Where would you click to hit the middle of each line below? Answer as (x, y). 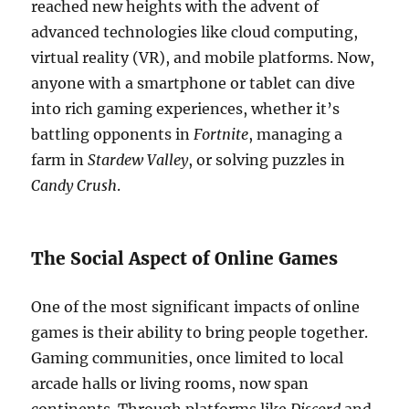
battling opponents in (113, 134)
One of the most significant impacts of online (196, 307)
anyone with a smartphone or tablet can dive (194, 83)
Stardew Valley (138, 160)
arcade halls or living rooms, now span (170, 383)
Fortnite (221, 134)
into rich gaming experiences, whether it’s (186, 109)
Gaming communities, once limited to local (188, 358)
